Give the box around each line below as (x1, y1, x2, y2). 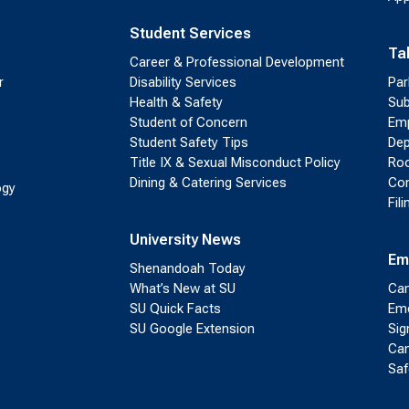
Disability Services (129, 74, 236, 91)
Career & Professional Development (129, 54, 344, 71)
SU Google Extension (129, 320, 255, 338)
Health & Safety (129, 94, 223, 111)
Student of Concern (129, 114, 247, 131)
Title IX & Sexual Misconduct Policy (129, 154, 341, 172)
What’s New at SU (129, 280, 236, 298)
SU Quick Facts (129, 300, 221, 318)
